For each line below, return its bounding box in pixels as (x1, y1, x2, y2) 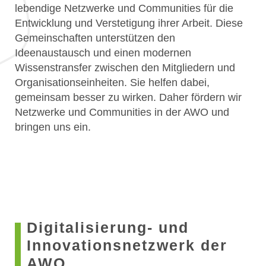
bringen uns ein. (15, 121, 91, 133)
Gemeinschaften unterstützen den (15, 32, 175, 44)
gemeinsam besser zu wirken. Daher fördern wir (15, 91, 242, 103)
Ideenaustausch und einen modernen (15, 47, 191, 59)
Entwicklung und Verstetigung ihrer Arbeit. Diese (15, 17, 243, 29)
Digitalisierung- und (27, 219, 189, 236)
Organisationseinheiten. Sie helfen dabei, (15, 77, 210, 88)
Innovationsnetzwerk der (27, 237, 227, 254)
